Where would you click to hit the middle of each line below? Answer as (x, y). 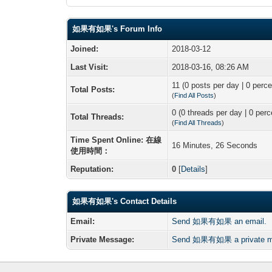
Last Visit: (90, 67)
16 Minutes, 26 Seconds (215, 145)
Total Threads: (97, 117)
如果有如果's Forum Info (117, 29)
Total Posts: (93, 89)
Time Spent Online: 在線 (116, 140)
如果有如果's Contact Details (125, 201)
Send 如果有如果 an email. (219, 221)
